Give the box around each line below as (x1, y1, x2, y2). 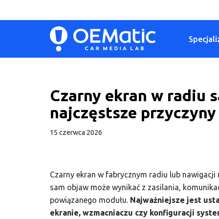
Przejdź (7, 22, 33, 31)
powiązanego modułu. (50, 196, 130, 204)
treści (7, 48, 26, 57)
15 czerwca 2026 (50, 129, 102, 136)
